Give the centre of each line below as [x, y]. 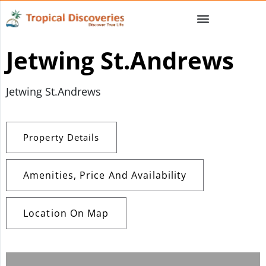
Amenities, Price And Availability [105, 175]
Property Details [61, 137]
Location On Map [66, 213]
